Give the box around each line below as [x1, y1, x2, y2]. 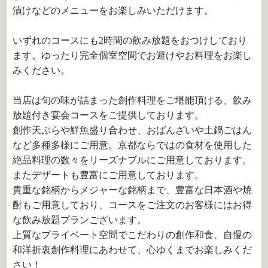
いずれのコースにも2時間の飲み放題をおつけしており [13, 35, 248, 45]
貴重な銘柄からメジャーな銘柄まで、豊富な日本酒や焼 [13, 185, 252, 195]
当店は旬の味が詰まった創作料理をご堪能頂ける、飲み [13, 95, 252, 105]
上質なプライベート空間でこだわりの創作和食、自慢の [13, 230, 252, 240]
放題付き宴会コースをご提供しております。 [13, 110, 205, 120]
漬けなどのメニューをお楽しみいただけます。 [13, 5, 214, 16]
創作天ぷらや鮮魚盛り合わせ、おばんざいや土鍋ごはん [13, 125, 252, 135]
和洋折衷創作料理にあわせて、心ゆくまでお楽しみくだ [13, 245, 252, 255]
